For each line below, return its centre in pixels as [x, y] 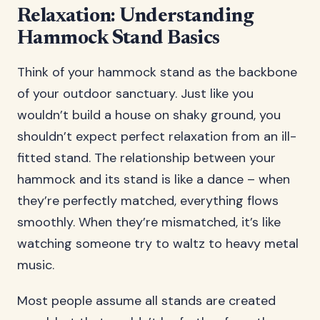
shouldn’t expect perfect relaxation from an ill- [157, 136]
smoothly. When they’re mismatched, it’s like [149, 222]
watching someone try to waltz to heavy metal [158, 244]
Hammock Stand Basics [119, 39]
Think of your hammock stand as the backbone [157, 72]
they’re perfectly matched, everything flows [148, 201]
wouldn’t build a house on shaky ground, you [149, 115]
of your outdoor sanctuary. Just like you [135, 94]
